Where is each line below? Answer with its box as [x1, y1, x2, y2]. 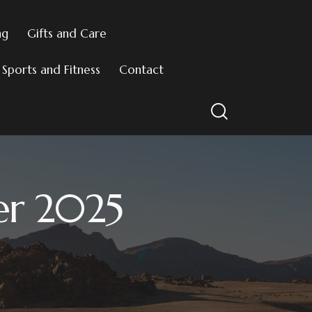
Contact [118, 61, 164, 77]
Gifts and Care [26, 25, 107, 41]
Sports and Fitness [1, 61, 100, 77]
